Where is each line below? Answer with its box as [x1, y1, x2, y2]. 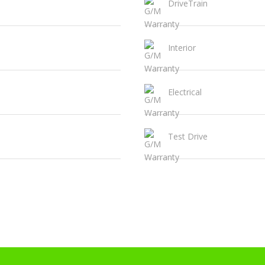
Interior [168, 42, 196, 54]
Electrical [168, 86, 202, 98]
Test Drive [168, 131, 208, 143]
